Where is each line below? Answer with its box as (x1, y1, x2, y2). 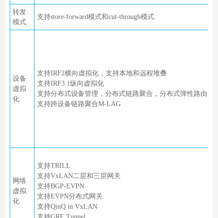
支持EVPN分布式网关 (36, 193, 103, 200)
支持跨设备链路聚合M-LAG (36, 100, 121, 108)
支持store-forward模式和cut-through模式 (36, 13, 154, 21)
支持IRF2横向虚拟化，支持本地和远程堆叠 (36, 70, 167, 77)
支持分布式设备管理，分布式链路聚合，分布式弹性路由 (36, 90, 207, 98)
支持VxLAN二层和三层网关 (36, 172, 121, 180)
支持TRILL (36, 162, 71, 170)
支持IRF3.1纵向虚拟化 (36, 80, 104, 88)
